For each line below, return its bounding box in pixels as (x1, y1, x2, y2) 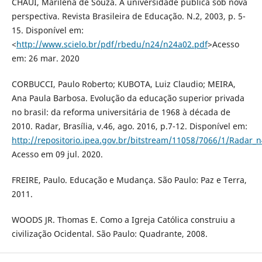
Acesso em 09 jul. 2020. (11, 148, 103, 160)
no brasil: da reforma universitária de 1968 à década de (11, 106, 230, 118)
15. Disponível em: (11, 24, 84, 36)
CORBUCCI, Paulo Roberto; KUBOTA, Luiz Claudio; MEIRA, (11, 78, 236, 89)
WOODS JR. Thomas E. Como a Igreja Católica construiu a (11, 213, 235, 225)
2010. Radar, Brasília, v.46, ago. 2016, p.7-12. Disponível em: (11, 120, 247, 132)
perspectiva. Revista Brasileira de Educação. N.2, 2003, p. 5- (11, 10, 246, 22)
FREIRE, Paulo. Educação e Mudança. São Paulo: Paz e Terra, (11, 174, 247, 185)
